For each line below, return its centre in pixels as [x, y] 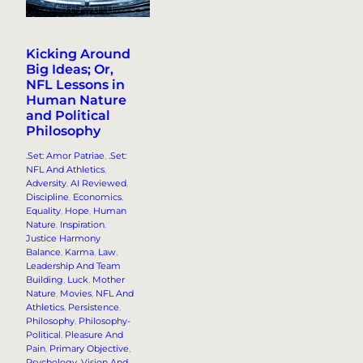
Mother [109, 280]
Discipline [47, 197]
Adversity [46, 184]
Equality [43, 211]
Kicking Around [78, 54]
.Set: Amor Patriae [65, 156]
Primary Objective [89, 349]
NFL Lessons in [75, 85]
